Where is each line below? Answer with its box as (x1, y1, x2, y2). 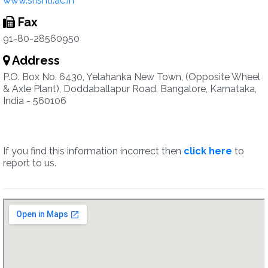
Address (10, 53, 60, 68)
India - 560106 (3, 95, 66, 106)
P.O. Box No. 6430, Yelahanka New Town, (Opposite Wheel (3, 71, 260, 83)
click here (184, 145, 232, 157)
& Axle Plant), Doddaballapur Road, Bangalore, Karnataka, (3, 83, 257, 95)
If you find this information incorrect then (3, 145, 184, 157)
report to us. (3, 157, 56, 169)
